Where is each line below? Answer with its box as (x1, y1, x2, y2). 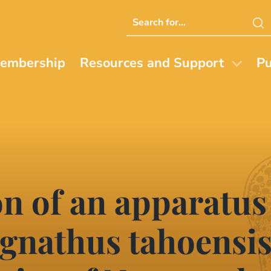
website (126, 42, 167, 57)
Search (126, 10, 162, 25)
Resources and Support (80, 54, 224, 73)
